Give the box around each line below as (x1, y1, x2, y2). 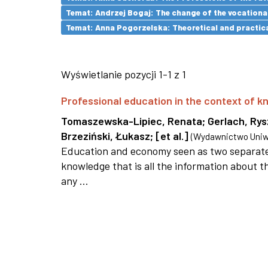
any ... (61, 174, 89, 187)
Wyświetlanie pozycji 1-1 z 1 (61, 68, 186, 81)
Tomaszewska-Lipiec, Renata (61, 114, 202, 127)
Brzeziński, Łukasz (61, 129, 150, 142)
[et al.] (156, 129, 188, 142)
